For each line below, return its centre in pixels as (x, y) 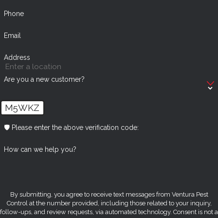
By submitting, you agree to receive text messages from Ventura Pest (109, 195)
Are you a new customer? (44, 79)
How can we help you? (40, 149)
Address (17, 57)
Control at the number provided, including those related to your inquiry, (109, 203)
